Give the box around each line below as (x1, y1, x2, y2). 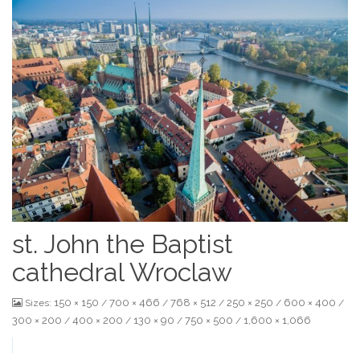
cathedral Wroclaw (12, 256, 232, 287)
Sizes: (25, 297, 54, 309)
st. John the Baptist (12, 228, 233, 259)
